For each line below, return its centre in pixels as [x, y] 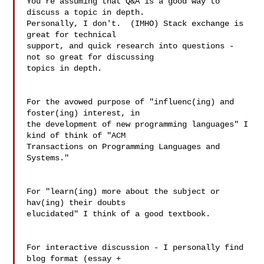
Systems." [48, 158]
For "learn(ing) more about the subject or [123, 192]
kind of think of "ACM [79, 136]
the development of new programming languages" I [138, 124]
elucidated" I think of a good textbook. [119, 214]
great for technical [74, 35]
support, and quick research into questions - [131, 46]
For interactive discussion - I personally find [135, 247]
